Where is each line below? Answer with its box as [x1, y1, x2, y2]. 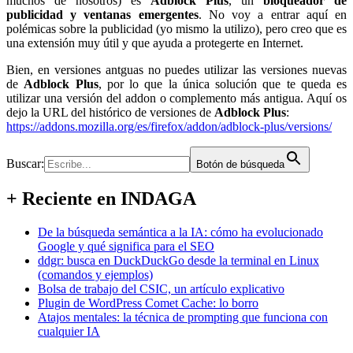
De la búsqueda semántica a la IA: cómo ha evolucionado [38, 225, 323, 239]
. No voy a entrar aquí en [198, 7, 347, 21]
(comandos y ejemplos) [38, 267, 153, 281]
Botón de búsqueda [196, 158, 284, 170]
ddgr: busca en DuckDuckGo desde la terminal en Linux [38, 253, 319, 267]
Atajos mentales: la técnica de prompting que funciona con [38, 310, 328, 324]
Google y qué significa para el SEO [38, 239, 214, 253]
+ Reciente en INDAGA [6, 188, 196, 209]
